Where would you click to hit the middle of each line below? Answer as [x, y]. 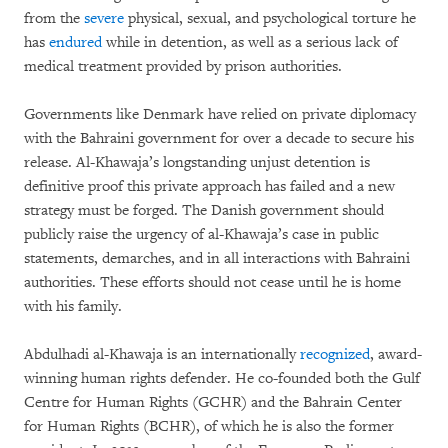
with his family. [73, 307]
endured [75, 43]
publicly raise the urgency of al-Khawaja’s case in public [201, 235]
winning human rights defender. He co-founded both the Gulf [222, 379]
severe [102, 19]
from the [52, 19]
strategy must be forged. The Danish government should [204, 211]
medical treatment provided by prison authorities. [183, 67]
